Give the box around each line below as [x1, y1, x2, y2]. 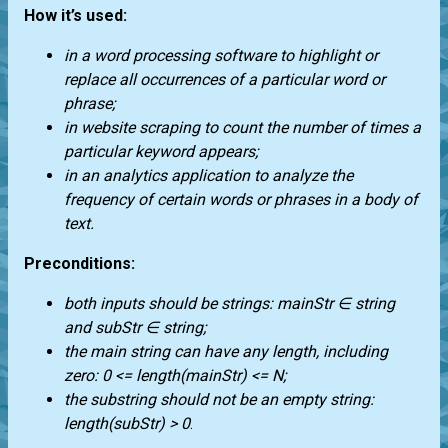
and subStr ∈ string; [64, 318, 206, 338]
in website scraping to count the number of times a [64, 118, 421, 138]
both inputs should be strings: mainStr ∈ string [64, 294, 395, 314]
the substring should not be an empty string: [64, 390, 374, 410]
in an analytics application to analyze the [64, 166, 353, 186]
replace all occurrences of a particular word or [64, 70, 385, 90]
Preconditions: [24, 254, 135, 274]
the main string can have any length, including [64, 342, 388, 362]
